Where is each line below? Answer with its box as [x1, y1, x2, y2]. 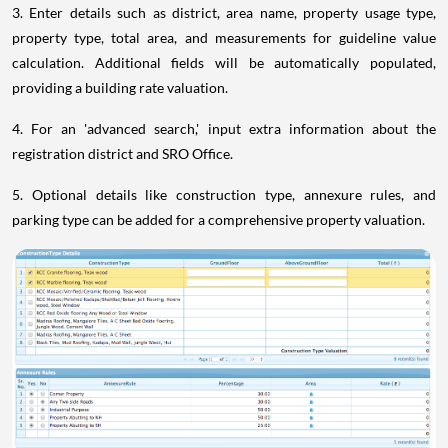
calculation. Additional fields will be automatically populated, [12, 53, 436, 71]
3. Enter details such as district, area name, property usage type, [12, 3, 436, 21]
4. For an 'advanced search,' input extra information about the [12, 119, 436, 137]
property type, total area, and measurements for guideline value [12, 28, 436, 46]
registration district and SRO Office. [12, 144, 233, 162]
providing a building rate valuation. [12, 78, 228, 96]
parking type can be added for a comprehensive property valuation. [12, 210, 425, 228]
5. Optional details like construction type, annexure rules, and [12, 185, 436, 203]
